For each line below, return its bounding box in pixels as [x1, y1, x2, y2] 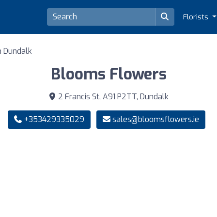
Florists [183, 12, 211, 22]
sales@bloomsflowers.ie [112, 114, 199, 124]
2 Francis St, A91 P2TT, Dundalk [56, 92, 169, 102]
